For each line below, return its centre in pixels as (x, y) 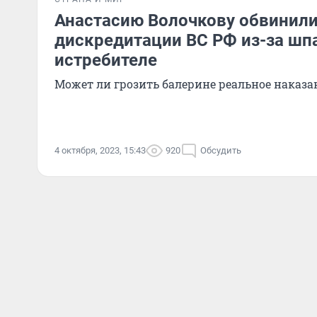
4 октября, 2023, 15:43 (100, 150)
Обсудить (221, 150)
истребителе (106, 60)
